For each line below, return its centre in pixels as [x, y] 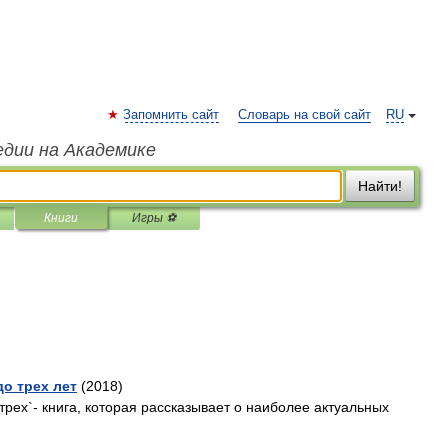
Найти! [380, 186]
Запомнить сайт [171, 115]
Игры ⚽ [154, 218]
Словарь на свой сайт [304, 115]
